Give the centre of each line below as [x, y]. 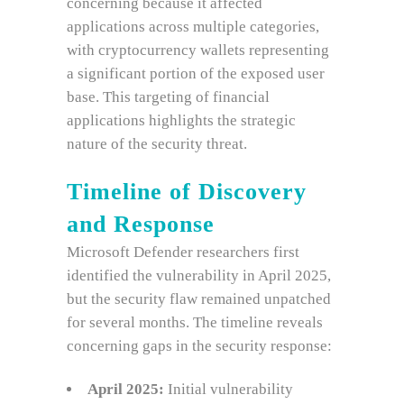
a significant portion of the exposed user [196, 73]
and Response [141, 224]
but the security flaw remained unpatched [199, 299]
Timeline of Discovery [187, 192]
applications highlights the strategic [181, 120]
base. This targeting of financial [168, 97]
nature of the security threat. [157, 144]
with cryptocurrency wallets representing [198, 50]
